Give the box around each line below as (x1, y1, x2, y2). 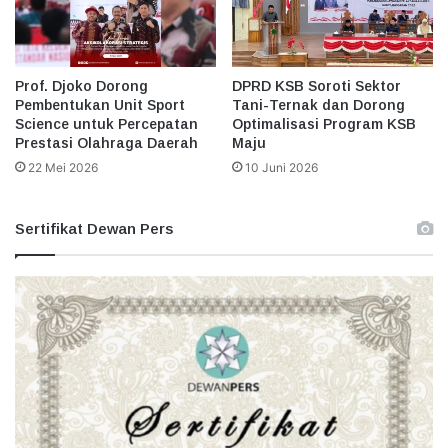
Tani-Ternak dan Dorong (232, 96, 405, 113)
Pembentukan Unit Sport (15, 96, 185, 113)
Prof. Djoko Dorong (15, 77, 148, 94)
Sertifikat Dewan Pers (15, 219, 173, 237)
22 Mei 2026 (28, 159, 98, 175)
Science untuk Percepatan (15, 115, 198, 132)
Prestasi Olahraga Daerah (15, 134, 198, 151)
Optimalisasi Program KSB (232, 115, 416, 132)
